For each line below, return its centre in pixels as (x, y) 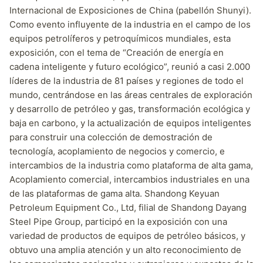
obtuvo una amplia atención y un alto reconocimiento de (125, 249)
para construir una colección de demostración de (111, 137)
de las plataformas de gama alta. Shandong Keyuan (114, 193)
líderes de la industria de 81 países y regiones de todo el (127, 80)
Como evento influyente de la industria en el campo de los (130, 24)
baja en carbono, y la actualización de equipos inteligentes (130, 123)
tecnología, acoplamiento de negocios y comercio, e (117, 151)
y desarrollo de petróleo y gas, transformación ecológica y (130, 109)
